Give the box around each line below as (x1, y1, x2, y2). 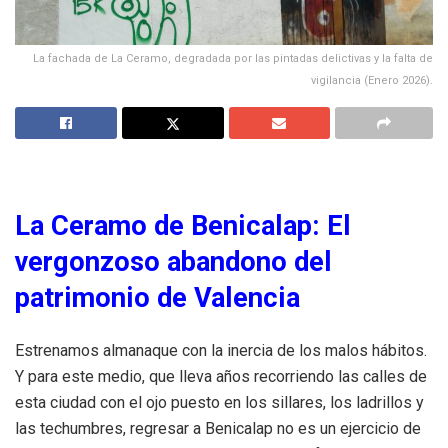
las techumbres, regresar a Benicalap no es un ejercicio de (15, 418, 421, 438)
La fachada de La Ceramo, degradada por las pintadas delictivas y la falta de (33, 51, 433, 65)
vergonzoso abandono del (15, 245, 332, 278)
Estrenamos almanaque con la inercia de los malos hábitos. (15, 340, 427, 360)
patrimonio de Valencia (15, 281, 300, 314)
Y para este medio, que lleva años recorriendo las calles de (15, 366, 427, 386)
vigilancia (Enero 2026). (311, 73, 433, 87)
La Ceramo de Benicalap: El (15, 209, 351, 242)
